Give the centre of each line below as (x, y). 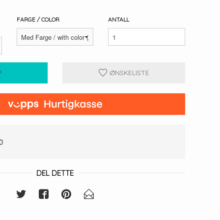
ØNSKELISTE (128, 73)
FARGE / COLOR (38, 20)
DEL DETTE (55, 173)
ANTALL (119, 20)
